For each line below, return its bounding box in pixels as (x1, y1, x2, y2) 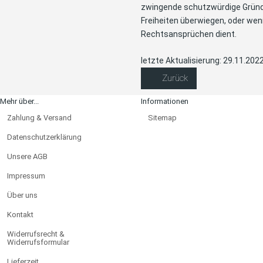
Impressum (7, 171, 45, 180)
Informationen (141, 96, 188, 106)
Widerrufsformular (7, 237, 69, 247)
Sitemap (148, 113, 177, 122)
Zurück (160, 72, 188, 83)
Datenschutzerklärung (7, 132, 82, 141)
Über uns (7, 190, 38, 200)
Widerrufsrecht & (7, 229, 65, 238)
